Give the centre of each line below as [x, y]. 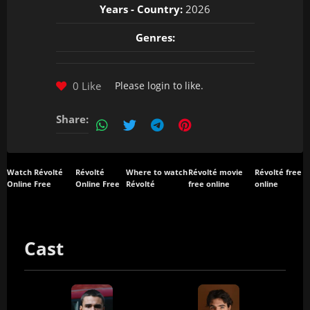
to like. [186, 85]
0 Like [85, 85]
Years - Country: [141, 9]
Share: [72, 119]
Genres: [155, 37]
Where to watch [157, 172]
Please [131, 85]
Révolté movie [216, 172]
